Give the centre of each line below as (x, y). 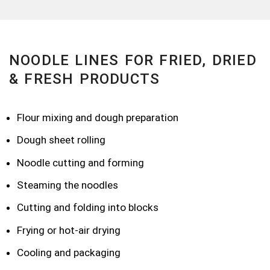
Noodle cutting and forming (80, 162)
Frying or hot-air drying (69, 230)
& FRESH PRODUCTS (85, 79)
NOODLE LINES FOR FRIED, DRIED (133, 60)
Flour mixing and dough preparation (98, 117)
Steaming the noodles (67, 185)
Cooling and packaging (69, 253)
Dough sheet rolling (61, 140)
